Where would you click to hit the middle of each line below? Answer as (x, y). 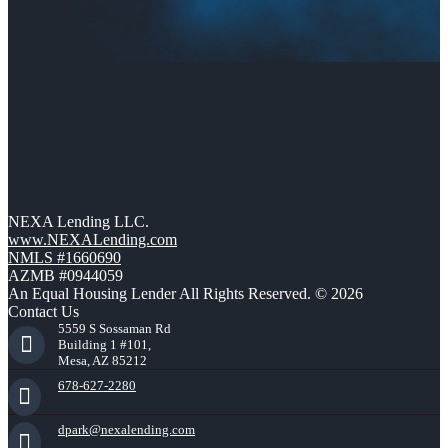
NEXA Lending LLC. (78, 222)
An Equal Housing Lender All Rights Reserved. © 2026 (185, 294)
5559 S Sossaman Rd (114, 329)
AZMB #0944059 (65, 276)
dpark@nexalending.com (126, 430)
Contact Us (43, 312)
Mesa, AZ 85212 (102, 361)
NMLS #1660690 (64, 258)
